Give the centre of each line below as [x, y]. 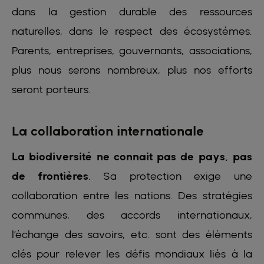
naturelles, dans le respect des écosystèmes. [132, 31]
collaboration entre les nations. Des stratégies [132, 196]
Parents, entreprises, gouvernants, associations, [132, 51]
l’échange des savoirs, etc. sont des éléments [132, 235]
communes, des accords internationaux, [132, 215]
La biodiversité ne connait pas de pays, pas [132, 157]
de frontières [50, 176]
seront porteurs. [54, 90]
